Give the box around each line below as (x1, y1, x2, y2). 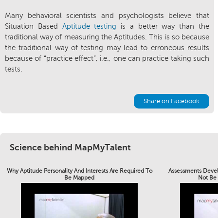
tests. (5, 65, 22, 73)
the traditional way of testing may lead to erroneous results (5, 44, 209, 52)
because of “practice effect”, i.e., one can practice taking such (5, 54, 209, 62)
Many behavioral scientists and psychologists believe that (5, 12, 209, 19)
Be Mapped (64, 174, 94, 181)
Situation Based (5, 22, 62, 30)
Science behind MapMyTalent (10, 143, 131, 152)
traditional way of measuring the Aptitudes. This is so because (5, 33, 209, 41)
